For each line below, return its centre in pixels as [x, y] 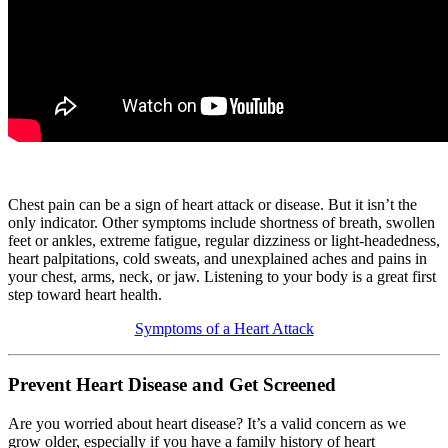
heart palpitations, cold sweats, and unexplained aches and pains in [217, 258]
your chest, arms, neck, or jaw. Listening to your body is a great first [222, 276]
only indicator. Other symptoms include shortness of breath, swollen [221, 222]
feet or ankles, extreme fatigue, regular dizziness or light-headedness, [224, 240]
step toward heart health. [85, 294]
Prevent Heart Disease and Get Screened [172, 385]
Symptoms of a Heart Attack [224, 328]
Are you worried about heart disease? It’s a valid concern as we [207, 424]
